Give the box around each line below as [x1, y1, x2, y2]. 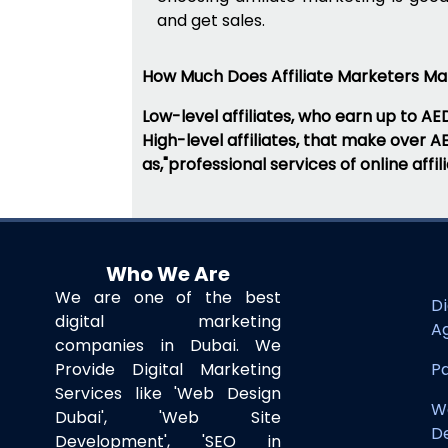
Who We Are [106, 260, 230, 288]
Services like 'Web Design [55, 382, 281, 405]
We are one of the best [55, 286, 281, 309]
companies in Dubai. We [55, 334, 281, 357]
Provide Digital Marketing [55, 358, 281, 381]
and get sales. [157, 9, 265, 32]
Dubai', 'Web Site [55, 406, 281, 429]
